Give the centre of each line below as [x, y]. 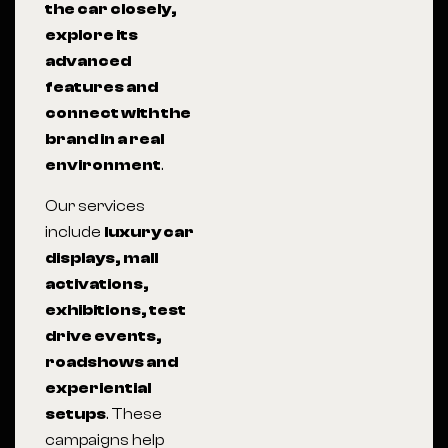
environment [103, 165]
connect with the [118, 113]
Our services [95, 206]
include [74, 232]
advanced [88, 61]
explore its [91, 35]
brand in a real [104, 139]
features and [101, 87]
